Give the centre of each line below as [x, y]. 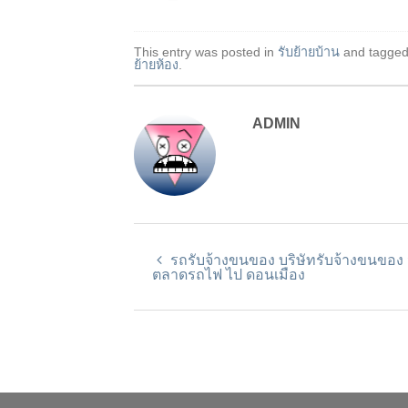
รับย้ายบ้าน [309, 51]
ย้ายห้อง [156, 64]
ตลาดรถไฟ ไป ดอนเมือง [229, 274]
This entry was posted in [206, 51]
